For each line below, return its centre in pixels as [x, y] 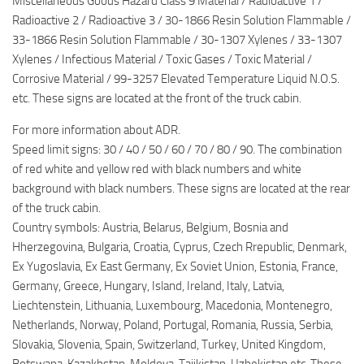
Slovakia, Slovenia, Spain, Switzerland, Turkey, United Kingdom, [169, 345]
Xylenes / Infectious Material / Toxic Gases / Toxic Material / [162, 60]
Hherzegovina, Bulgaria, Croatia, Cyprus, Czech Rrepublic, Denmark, [180, 247]
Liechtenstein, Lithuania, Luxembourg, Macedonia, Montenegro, [172, 306]
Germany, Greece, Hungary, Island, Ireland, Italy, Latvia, [148, 286]
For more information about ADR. [96, 130]
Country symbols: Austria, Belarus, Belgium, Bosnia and [150, 228]
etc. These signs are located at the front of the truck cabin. [157, 99]
